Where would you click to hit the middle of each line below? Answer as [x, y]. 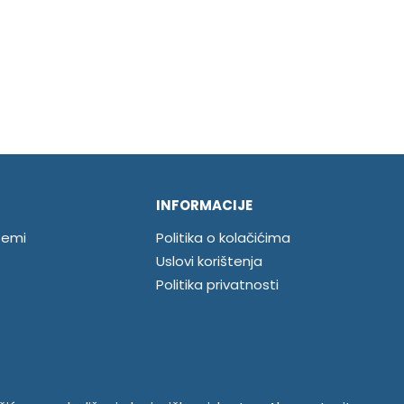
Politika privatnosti [217, 285]
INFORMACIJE [204, 206]
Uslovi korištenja [209, 262]
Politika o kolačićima [223, 238]
